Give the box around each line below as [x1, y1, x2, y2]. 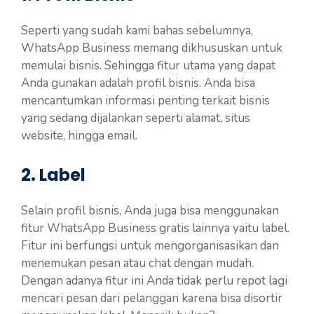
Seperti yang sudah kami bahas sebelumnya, [21, 22, 253, 39]
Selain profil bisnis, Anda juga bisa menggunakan [21, 202, 279, 219]
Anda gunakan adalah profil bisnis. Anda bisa [21, 75, 255, 92]
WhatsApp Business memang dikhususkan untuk [21, 40, 282, 57]
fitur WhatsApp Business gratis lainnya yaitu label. [21, 219, 289, 236]
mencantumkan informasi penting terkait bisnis [21, 93, 270, 109]
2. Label [21, 163, 86, 186]
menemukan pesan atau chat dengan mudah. [21, 254, 254, 271]
